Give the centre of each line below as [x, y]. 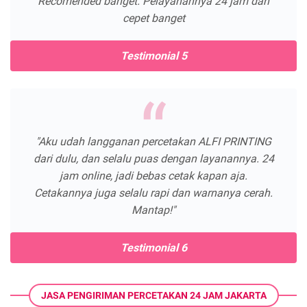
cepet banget [153, 19]
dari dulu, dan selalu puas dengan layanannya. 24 [153, 159]
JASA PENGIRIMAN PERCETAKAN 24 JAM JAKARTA [153, 296]
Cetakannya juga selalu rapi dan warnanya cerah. [153, 193]
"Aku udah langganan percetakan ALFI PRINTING [153, 142]
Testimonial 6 [153, 248]
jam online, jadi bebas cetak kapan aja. [153, 176]
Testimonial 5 [153, 56]
